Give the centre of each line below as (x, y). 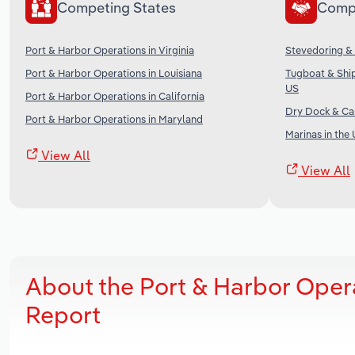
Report (63, 314)
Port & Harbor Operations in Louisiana (114, 73)
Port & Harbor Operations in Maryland (114, 118)
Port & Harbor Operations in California (115, 95)
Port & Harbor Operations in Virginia (110, 50)
